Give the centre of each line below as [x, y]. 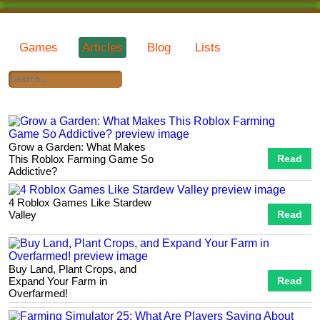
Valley [22, 214]
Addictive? [33, 171]
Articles [102, 47]
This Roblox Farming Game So [81, 159]
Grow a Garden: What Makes [77, 147]
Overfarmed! [38, 293]
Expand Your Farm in [58, 281]
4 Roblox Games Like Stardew [80, 202]
